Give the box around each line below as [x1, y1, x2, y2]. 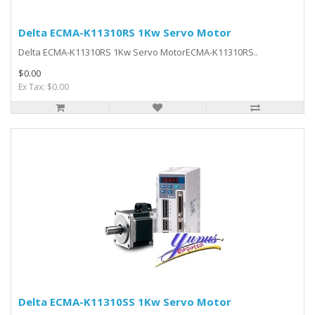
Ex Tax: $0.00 [18, 81, 69, 93]
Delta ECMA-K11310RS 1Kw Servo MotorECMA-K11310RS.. [18, 46, 258, 58]
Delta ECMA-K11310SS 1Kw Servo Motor [18, 295, 231, 309]
